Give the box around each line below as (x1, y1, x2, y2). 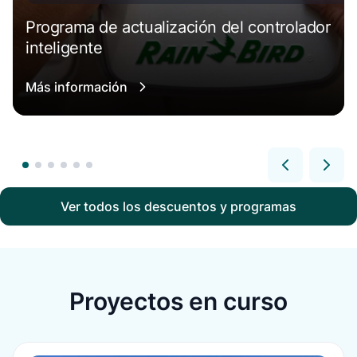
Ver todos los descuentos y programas (61, 198, 296, 214)
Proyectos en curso (69, 287, 288, 316)
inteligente (25, 38, 103, 57)
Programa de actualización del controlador (25, 18, 331, 37)
